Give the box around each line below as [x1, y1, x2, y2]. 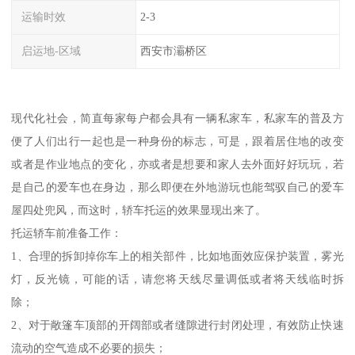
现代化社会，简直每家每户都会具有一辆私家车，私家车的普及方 [11, 111, 344, 124]
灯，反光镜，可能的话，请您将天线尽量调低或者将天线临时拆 [11, 272, 344, 285]
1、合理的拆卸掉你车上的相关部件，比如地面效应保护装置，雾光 [11, 249, 344, 262]
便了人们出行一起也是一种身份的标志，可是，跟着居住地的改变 [11, 134, 344, 147]
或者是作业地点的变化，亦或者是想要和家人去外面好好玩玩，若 [11, 157, 344, 170]
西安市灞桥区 [139, 44, 207, 58]
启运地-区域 [21, 44, 82, 58]
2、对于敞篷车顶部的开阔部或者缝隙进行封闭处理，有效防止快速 [11, 318, 344, 331]
